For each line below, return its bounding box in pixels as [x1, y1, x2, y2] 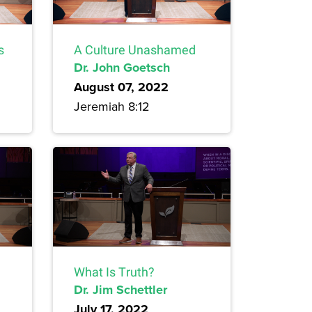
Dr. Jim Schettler [74, 281, 167, 299]
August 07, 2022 [74, 77, 169, 96]
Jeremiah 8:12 [74, 97, 150, 115]
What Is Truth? [74, 265, 155, 280]
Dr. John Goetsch [74, 58, 170, 77]
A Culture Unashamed [74, 42, 196, 57]
